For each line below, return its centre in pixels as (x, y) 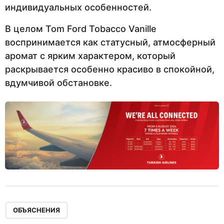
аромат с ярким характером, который (90, 56)
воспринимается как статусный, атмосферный (110, 42)
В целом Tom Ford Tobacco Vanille (81, 29)
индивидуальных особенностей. (78, 7)
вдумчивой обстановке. (58, 83)
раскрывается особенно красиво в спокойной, (110, 69)
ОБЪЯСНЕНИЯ (36, 210)
